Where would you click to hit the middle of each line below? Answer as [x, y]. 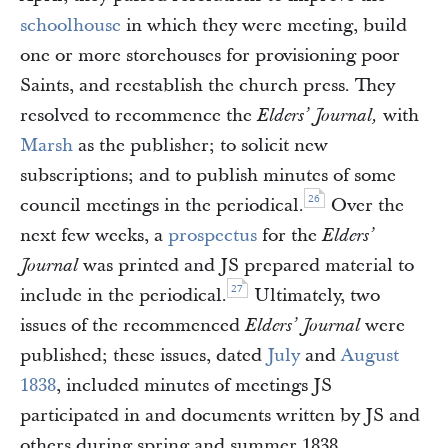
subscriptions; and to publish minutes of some [208, 175]
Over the [365, 205]
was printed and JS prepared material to [246, 265]
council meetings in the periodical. [162, 205]
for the [289, 235]
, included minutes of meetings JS [194, 385]
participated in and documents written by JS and [220, 415]
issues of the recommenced [132, 325]
